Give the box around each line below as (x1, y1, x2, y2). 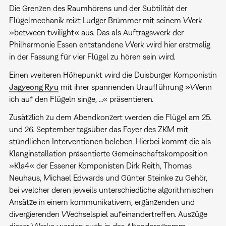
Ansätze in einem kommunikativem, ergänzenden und (9, 197, 195, 206)
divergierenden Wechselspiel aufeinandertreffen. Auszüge (9, 209, 207, 218)
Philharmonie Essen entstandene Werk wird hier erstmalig (9, 39, 210, 49)
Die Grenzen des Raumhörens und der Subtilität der (9, 3, 187, 13)
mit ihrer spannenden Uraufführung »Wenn (58, 82, 212, 91)
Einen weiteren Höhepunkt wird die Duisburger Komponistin (9, 70, 217, 79)
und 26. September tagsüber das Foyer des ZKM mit (9, 124, 188, 134)
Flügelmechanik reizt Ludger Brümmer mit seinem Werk (9, 15, 202, 25)
